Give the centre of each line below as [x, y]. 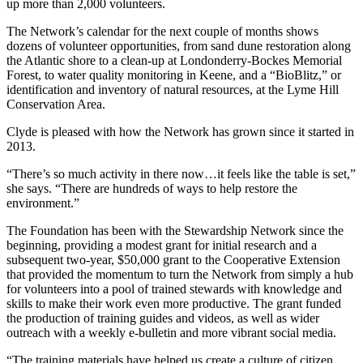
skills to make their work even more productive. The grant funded [174, 303]
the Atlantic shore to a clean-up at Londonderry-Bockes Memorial [174, 60]
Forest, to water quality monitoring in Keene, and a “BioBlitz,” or [174, 75]
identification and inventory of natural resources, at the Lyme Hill [173, 89]
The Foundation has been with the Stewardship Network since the [175, 230]
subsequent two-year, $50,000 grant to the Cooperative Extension [173, 259]
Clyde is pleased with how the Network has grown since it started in [180, 131]
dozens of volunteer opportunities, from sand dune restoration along [179, 45]
